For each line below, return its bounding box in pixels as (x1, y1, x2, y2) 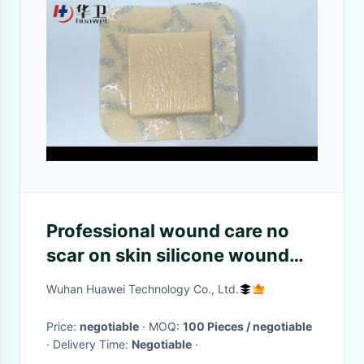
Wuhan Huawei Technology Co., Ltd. (46, 282, 239, 296)
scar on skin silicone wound (46, 245, 289, 266)
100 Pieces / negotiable (183, 319, 312, 333)
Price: (46, 319, 80, 333)
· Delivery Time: (53, 337, 132, 351)
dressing (46, 269, 122, 290)
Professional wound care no (46, 220, 289, 241)
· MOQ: (149, 319, 183, 333)
